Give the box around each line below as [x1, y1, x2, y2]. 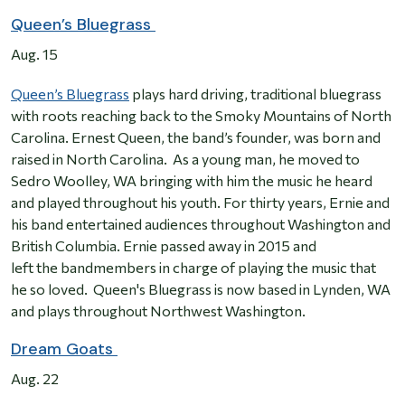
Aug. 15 [11, 45, 58, 63]
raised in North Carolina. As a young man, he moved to [11, 150, 360, 168]
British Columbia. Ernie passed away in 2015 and [11, 237, 316, 255]
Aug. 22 [11, 370, 59, 388]
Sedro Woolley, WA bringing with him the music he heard [11, 172, 372, 190]
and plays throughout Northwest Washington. [11, 302, 306, 320]
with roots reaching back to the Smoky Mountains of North [11, 107, 391, 125]
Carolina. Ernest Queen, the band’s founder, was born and [11, 128, 381, 146]
